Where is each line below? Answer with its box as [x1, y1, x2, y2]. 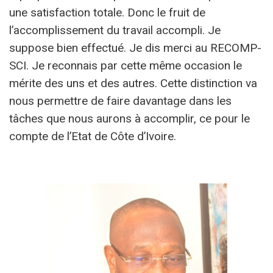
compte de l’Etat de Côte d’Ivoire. [9, 129, 176, 144]
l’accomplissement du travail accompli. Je [9, 23, 221, 38]
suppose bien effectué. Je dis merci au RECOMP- [9, 41, 261, 55]
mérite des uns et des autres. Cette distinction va [9, 76, 257, 91]
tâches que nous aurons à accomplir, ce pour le [9, 112, 250, 126]
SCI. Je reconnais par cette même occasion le [9, 58, 242, 73]
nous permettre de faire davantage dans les [9, 94, 232, 108]
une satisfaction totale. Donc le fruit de [9, 5, 205, 20]
